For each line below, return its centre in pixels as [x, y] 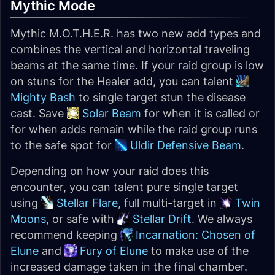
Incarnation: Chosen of [196, 235]
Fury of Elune [114, 251]
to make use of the [198, 251]
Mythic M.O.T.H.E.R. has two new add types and [136, 33]
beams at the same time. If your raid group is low [137, 65]
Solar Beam [112, 113]
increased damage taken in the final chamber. [129, 267]
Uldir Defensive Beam [186, 145]
